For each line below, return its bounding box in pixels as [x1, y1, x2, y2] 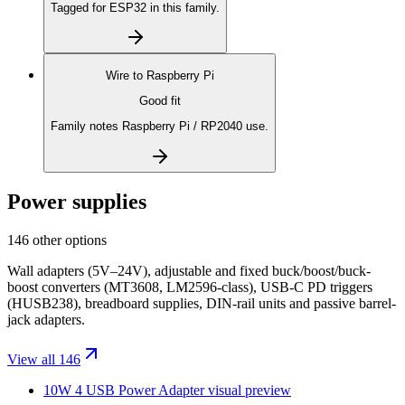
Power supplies [7, 190, 146, 214]
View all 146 [7, 352, 80, 368]
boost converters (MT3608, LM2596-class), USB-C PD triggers [7, 279, 372, 296]
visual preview [204, 382, 291, 399]
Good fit [138, 93, 181, 108]
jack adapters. [7, 312, 85, 328]
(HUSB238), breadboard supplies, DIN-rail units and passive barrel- [7, 296, 396, 312]
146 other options [7, 232, 107, 249]
